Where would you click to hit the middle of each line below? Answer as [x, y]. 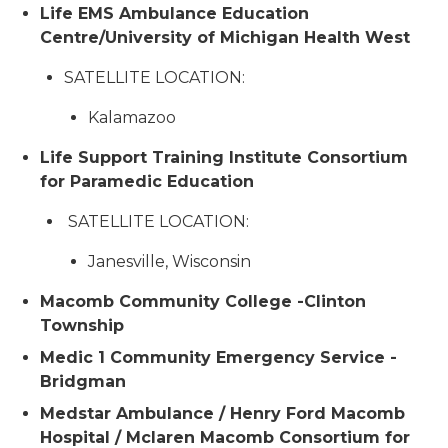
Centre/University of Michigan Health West [225, 37]
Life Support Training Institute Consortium [224, 157]
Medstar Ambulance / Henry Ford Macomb [222, 413]
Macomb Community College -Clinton [203, 301]
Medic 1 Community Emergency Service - [218, 357]
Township [82, 325]
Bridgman [83, 381]
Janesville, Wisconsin [169, 261]
